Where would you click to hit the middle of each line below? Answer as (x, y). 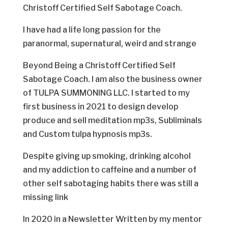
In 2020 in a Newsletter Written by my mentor (112, 219)
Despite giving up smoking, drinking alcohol (107, 156)
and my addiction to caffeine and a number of (109, 170)
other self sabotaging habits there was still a (110, 184)
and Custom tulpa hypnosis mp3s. (87, 134)
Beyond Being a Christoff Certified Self (99, 66)
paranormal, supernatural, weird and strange (109, 44)
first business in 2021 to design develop (100, 107)
